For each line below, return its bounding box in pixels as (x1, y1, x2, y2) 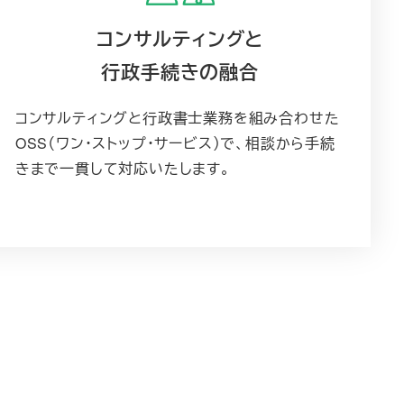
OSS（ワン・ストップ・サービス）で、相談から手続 (14, 132, 335, 153)
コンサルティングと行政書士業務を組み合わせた (14, 106, 340, 128)
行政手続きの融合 (101, 57, 259, 86)
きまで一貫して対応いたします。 (14, 157, 231, 179)
